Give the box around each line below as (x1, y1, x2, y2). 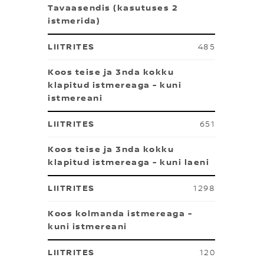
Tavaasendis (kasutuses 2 (48, 3, 178, 14)
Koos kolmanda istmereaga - (48, 209, 192, 219)
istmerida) (48, 16, 100, 27)
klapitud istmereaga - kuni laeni (48, 157, 209, 168)
